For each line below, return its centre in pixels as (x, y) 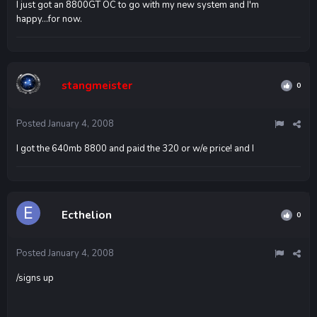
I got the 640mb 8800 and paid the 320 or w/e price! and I (135, 148)
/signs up (35, 278)
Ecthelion (87, 215)
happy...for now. (49, 19)
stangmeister (97, 85)
